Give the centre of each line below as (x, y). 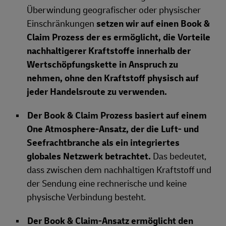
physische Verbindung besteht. (86, 197)
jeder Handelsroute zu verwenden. (97, 92)
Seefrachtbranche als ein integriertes (103, 143)
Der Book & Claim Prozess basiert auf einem (117, 116)
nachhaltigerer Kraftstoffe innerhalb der (109, 51)
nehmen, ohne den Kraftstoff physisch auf (113, 78)
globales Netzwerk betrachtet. (90, 157)
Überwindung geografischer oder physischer (114, 10)
